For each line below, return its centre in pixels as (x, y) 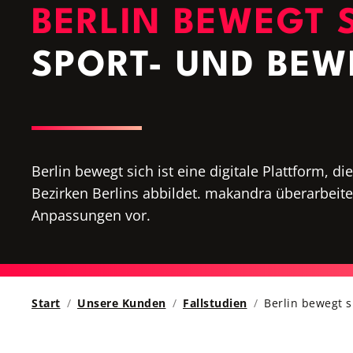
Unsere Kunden (122, 303)
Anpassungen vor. (91, 216)
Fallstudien (215, 303)
